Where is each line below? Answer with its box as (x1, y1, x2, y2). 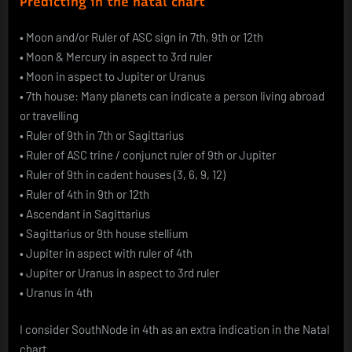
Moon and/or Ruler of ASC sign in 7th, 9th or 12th (24, 29, 263, 44)
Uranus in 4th (26, 284, 93, 299)
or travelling (20, 108, 79, 123)
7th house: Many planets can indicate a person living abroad (24, 88, 324, 103)
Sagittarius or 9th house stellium (26, 225, 188, 240)
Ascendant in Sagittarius (26, 206, 150, 221)
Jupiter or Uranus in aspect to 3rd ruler (26, 265, 219, 280)
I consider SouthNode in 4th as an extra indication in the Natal (20, 322, 329, 336)
